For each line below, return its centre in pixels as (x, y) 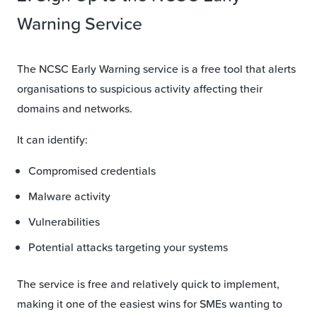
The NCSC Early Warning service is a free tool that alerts (156, 68)
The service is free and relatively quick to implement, (148, 283)
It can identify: (52, 139)
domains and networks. (75, 108)
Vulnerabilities (64, 221)
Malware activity (69, 196)
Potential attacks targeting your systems (128, 247)
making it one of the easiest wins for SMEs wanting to (150, 303)
